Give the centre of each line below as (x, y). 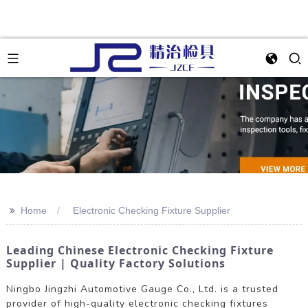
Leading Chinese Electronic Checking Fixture (140, 250)
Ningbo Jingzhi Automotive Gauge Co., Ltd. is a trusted (142, 289)
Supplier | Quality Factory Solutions (115, 263)
